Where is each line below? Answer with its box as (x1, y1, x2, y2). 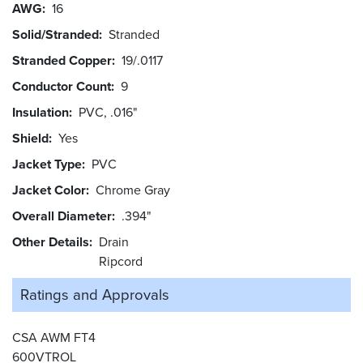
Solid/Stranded (12, 25, 99, 45)
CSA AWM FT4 (12, 328, 96, 348)
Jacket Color (12, 181, 86, 200)
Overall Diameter (12, 207, 112, 226)
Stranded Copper (12, 51, 112, 70)
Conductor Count (12, 77, 111, 96)
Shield (12, 129, 49, 148)
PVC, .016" (79, 103, 137, 122)
